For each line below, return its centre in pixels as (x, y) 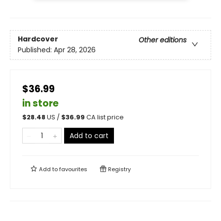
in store (40, 103)
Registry (119, 169)
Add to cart (89, 135)
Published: (36, 50)
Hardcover (38, 39)
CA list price (105, 117)
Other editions (163, 40)
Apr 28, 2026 (75, 50)
